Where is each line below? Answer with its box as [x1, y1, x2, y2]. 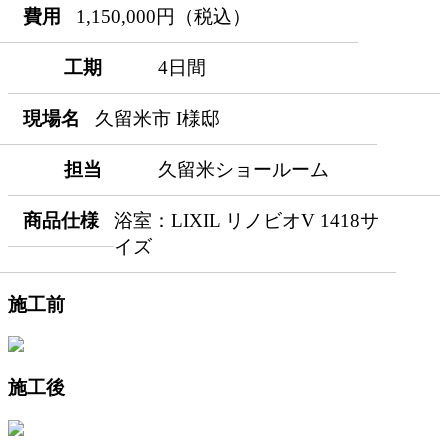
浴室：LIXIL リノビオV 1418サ [114, 209, 379, 231]
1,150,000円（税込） [76, 5, 251, 27]
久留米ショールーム [158, 158, 329, 180]
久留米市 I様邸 [95, 107, 220, 129]
